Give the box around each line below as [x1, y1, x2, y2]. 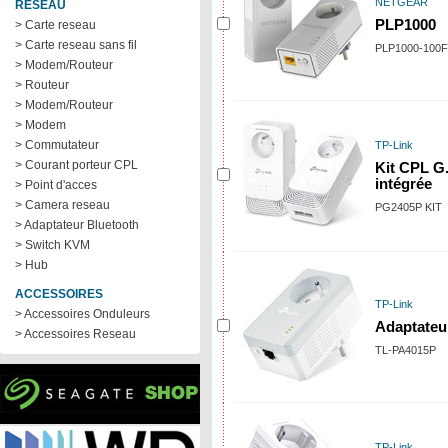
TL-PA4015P [375, 344, 436, 356]
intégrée [375, 176, 432, 192]
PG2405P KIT [375, 201, 442, 213]
